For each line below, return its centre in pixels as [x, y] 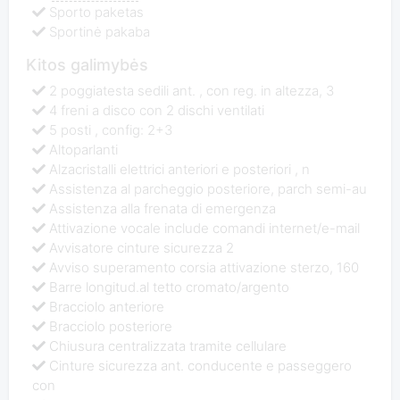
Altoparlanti [84, 149]
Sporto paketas [97, 12]
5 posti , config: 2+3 [111, 129]
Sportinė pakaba [100, 32]
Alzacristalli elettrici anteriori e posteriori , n [180, 169]
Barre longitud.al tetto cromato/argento [170, 287]
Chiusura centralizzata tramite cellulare [168, 346]
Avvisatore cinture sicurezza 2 [142, 247]
